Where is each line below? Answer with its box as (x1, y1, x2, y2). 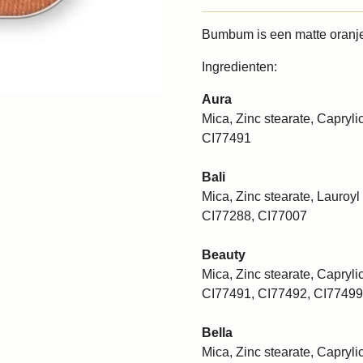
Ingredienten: (202, 59, 277, 74)
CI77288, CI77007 (202, 208, 307, 223)
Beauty (202, 247, 246, 262)
